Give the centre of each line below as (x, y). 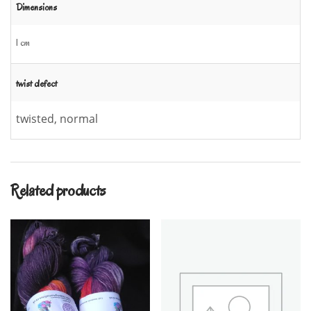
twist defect (36, 83)
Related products (58, 190)
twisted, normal (57, 118)
